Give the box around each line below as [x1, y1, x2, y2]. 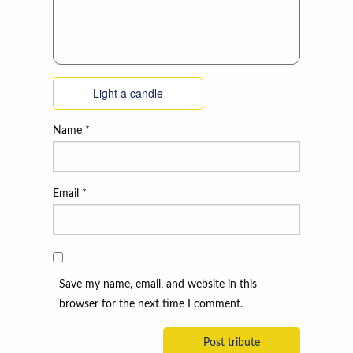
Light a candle [93, 85, 164, 102]
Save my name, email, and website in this [59, 279, 258, 291]
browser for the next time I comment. [59, 299, 243, 310]
